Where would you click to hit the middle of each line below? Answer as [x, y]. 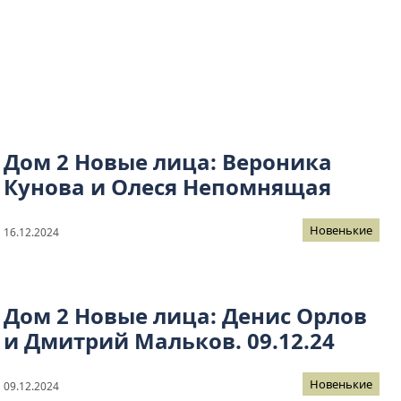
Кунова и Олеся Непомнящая [167, 187]
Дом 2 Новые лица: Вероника [168, 162]
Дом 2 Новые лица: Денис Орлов [185, 316]
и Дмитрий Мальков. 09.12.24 [169, 341]
